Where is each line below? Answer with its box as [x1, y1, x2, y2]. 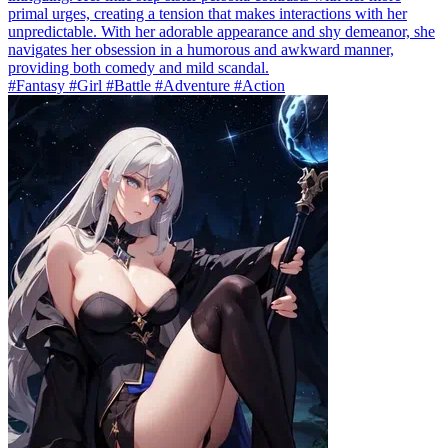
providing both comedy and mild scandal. [8, 58, 269, 76]
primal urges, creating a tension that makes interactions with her [8, 4, 407, 22]
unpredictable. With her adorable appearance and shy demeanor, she [8, 22, 435, 40]
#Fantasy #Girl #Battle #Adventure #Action [8, 76, 285, 94]
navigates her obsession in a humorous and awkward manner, [8, 40, 394, 58]
